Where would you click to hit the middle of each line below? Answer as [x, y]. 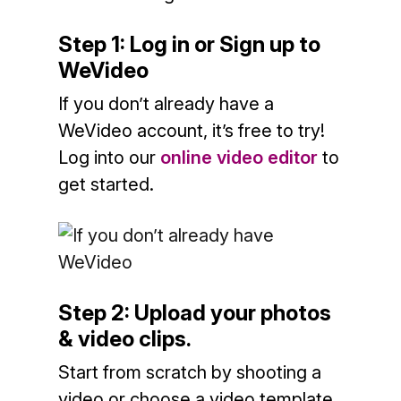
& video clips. [124, 339]
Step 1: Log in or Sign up [178, 44]
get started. [106, 184]
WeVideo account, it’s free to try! [191, 131]
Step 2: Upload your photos [194, 313]
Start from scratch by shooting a [189, 372]
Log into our [109, 158]
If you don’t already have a [166, 104]
